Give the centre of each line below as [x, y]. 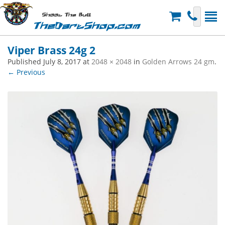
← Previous [26, 72]
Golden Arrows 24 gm [178, 62]
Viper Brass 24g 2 [51, 50]
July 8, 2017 [62, 62]
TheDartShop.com [86, 26]
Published [25, 62]
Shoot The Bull [66, 15]
